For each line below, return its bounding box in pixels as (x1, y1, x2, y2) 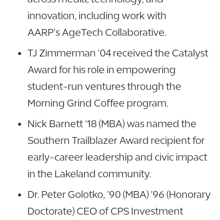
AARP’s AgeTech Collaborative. (27, 27, 170, 38)
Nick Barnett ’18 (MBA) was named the (27, 118, 196, 130)
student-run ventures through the (27, 81, 181, 92)
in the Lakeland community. (27, 168, 155, 180)
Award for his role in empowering (27, 64, 176, 76)
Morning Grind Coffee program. (27, 97, 172, 109)
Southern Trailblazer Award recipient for (27, 135, 205, 146)
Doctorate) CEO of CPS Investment (27, 205, 183, 217)
